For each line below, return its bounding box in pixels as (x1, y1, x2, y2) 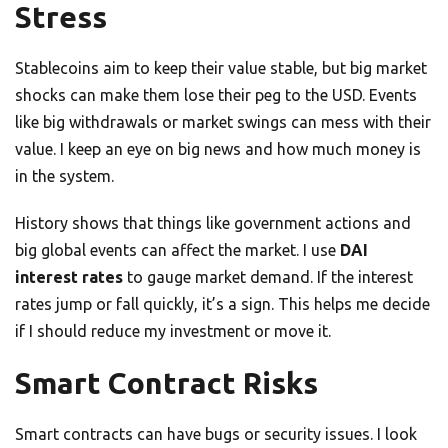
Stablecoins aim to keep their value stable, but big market (15, 59, 427, 78)
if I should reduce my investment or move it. (15, 322, 331, 341)
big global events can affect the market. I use (15, 241, 340, 260)
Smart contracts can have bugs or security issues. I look (15, 425, 417, 444)
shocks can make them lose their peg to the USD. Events (15, 86, 417, 105)
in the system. (15, 167, 114, 186)
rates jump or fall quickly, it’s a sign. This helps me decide (15, 295, 430, 314)
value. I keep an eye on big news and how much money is (15, 140, 421, 159)
